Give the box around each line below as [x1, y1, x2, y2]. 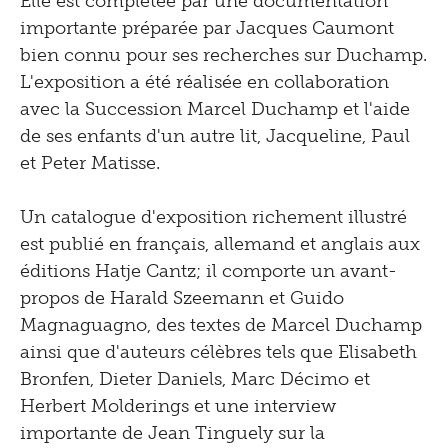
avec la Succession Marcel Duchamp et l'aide [20, 98, 410, 121]
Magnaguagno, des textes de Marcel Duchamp [20, 314, 422, 337]
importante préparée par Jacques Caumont [20, 17, 394, 40]
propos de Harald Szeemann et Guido [20, 287, 344, 310]
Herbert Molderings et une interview [20, 395, 336, 418]
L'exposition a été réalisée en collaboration [20, 71, 389, 94]
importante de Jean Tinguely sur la [20, 422, 325, 445]
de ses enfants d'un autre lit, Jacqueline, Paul [20, 125, 410, 148]
